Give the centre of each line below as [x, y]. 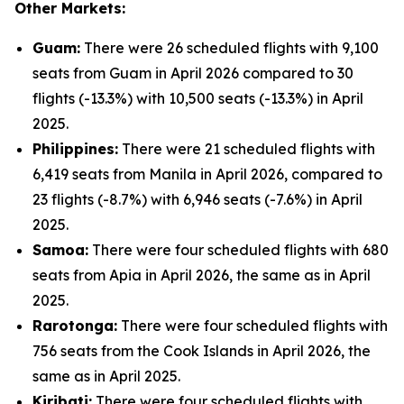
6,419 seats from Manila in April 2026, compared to [207, 174]
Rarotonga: [75, 326]
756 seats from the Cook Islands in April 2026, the [202, 351]
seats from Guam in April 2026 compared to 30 [193, 73]
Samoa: [60, 250]
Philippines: [75, 149]
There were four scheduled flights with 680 [239, 250]
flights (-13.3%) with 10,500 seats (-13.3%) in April [198, 98]
